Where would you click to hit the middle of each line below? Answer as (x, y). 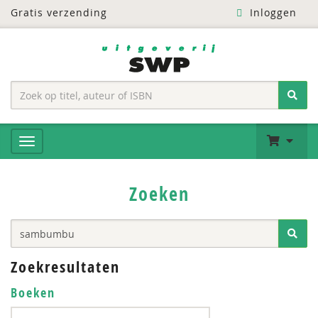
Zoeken (159, 194)
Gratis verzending (59, 12)
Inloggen (271, 12)
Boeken (33, 293)
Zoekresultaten (65, 267)
